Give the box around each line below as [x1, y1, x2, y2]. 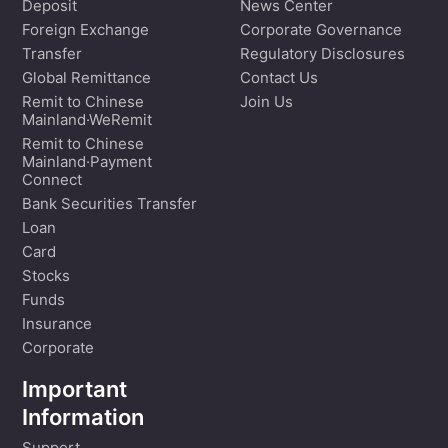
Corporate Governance [240, 23, 402, 39]
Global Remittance [21, 71, 151, 87]
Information [21, 407, 144, 431]
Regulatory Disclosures [240, 47, 405, 63]
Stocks [21, 269, 70, 285]
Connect [21, 173, 82, 189]
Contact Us [240, 71, 318, 87]
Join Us [240, 95, 293, 111]
